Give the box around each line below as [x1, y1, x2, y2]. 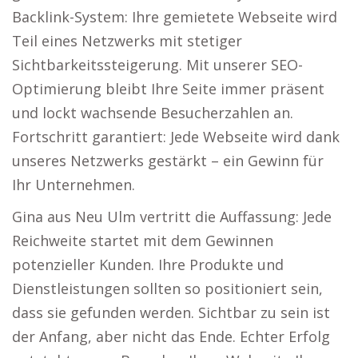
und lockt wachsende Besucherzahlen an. [12, 103, 293, 122]
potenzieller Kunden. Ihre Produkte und [12, 255, 284, 274]
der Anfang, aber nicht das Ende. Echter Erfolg [12, 327, 330, 346]
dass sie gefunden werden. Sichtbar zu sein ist [12, 303, 330, 322]
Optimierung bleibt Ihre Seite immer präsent [12, 79, 324, 98]
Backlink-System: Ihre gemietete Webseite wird [12, 7, 337, 26]
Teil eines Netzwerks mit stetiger [12, 31, 242, 50]
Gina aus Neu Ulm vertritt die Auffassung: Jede [12, 207, 332, 226]
